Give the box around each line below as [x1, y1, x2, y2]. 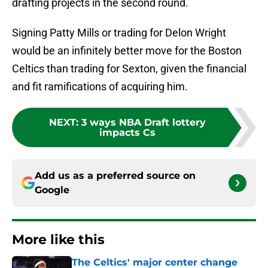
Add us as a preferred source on [35, 170, 196, 182]
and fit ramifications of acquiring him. [12, 80, 188, 93]
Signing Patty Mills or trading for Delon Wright [12, 26, 226, 39]
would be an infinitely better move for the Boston [12, 44, 242, 57]
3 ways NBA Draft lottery [81, 117, 206, 129]
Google [35, 184, 69, 196]
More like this [12, 232, 105, 248]
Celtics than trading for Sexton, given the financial [12, 62, 246, 75]
